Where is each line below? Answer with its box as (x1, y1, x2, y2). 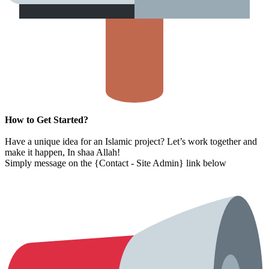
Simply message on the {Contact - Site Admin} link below (5, 158, 226, 169)
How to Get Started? (5, 115, 88, 125)
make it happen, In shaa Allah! (5, 147, 120, 158)
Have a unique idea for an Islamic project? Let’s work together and (5, 136, 257, 147)
